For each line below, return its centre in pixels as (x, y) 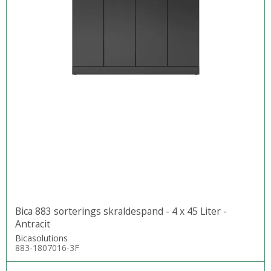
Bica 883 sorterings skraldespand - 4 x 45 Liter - (121, 211)
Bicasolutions (41, 238)
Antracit (33, 224)
